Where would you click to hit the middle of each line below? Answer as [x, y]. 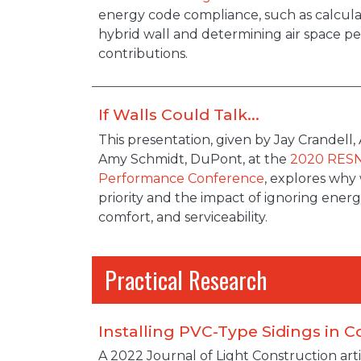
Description [147, 146]
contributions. [143, 53]
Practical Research [186, 279]
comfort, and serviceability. [183, 217]
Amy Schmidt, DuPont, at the [194, 159]
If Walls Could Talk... [179, 114]
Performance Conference [181, 178]
